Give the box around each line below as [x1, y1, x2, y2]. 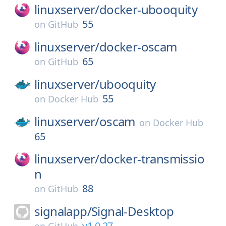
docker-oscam [99, 38, 177, 55]
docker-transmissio [99, 150, 205, 167]
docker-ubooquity [99, 1, 198, 18]
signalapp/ [34, 203, 91, 219]
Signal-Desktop [91, 203, 174, 219]
